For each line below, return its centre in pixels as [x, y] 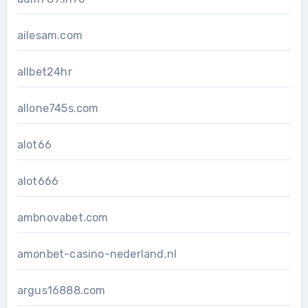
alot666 [38, 181]
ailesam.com [49, 35]
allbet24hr [44, 71]
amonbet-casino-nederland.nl [97, 254]
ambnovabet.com [63, 217]
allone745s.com [58, 108]
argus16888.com [61, 290]
